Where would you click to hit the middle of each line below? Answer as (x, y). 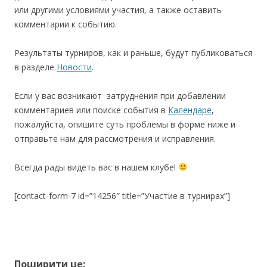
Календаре (190, 110)
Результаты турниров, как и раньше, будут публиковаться (133, 52)
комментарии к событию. (66, 24)
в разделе (35, 67)
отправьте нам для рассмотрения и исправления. (115, 138)
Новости (74, 67)
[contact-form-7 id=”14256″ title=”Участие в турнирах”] (122, 195)
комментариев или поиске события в (91, 110)
